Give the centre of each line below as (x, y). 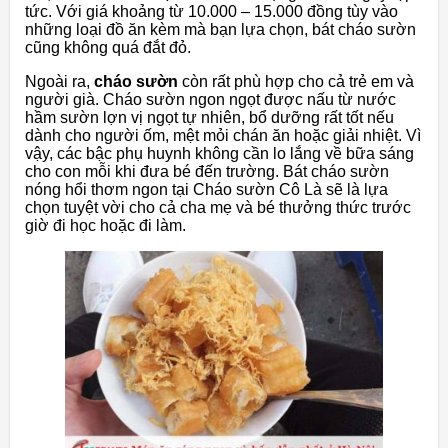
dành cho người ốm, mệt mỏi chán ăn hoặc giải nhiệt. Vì (223, 136)
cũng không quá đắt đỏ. (108, 48)
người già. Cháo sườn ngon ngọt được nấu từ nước (210, 100)
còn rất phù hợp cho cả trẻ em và (296, 82)
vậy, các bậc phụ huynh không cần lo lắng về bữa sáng (219, 154)
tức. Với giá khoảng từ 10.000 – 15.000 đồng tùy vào (211, 12)
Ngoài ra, (59, 82)
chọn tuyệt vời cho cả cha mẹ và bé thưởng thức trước (218, 208)
